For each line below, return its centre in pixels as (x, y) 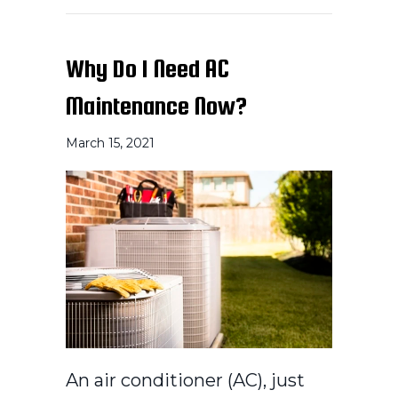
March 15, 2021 (110, 143)
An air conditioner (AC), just (185, 380)
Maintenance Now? (156, 105)
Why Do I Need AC (147, 68)
